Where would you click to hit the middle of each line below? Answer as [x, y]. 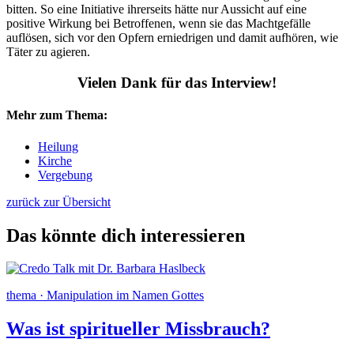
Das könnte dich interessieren [126, 235]
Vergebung [65, 175]
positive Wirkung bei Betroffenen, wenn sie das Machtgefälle [158, 24]
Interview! [242, 83]
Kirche [55, 160]
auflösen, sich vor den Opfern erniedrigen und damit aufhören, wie [172, 38]
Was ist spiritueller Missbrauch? [138, 329]
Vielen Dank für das [142, 83]
